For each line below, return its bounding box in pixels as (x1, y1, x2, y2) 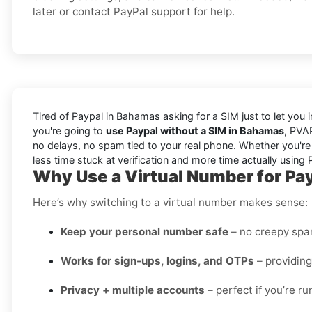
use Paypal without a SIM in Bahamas (106, 125, 284, 137)
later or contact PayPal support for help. (33, 5, 235, 19)
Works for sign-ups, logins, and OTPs (61, 254, 254, 268)
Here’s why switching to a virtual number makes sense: (33, 196, 308, 210)
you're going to (33, 125, 106, 137)
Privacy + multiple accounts (61, 283, 205, 297)
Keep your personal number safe (61, 225, 228, 239)
